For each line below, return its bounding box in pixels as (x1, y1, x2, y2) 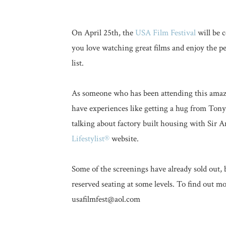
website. (109, 133, 139, 144)
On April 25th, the (72, 27, 135, 38)
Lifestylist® (72, 133, 109, 144)
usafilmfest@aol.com (72, 194, 140, 205)
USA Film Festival (135, 27, 196, 38)
